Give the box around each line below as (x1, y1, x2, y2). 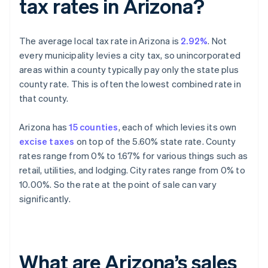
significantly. (19, 193, 71, 205)
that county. (19, 92, 69, 105)
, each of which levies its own (118, 121, 237, 133)
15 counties (69, 121, 118, 133)
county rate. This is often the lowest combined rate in (19, 78, 241, 90)
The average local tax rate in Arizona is (19, 35, 181, 47)
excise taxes (19, 135, 75, 148)
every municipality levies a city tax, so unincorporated (19, 49, 241, 62)
